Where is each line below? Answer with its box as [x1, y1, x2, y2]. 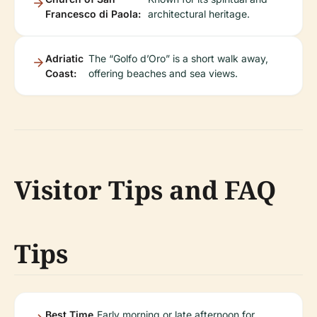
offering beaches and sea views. [88, 67, 238, 80]
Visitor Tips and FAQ [14, 173, 276, 208]
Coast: [45, 67, 76, 80]
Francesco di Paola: [45, 8, 141, 21]
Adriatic [45, 52, 83, 65]
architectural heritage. [148, 8, 250, 21]
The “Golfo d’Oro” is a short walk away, [88, 52, 268, 65]
